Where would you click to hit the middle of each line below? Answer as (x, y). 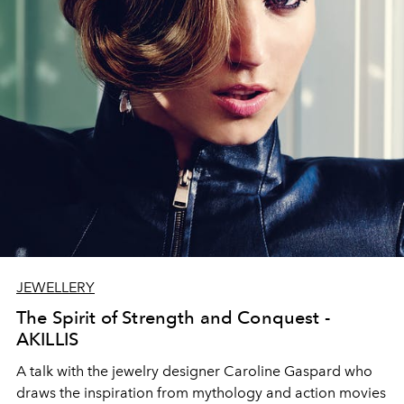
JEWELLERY (55, 287)
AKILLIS (48, 339)
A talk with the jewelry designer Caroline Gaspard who (194, 371)
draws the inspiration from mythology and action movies (201, 392)
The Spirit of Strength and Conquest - (173, 317)
